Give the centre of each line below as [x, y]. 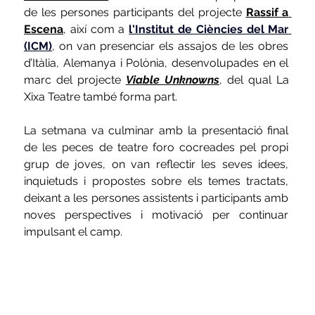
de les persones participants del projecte [135, 13]
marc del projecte [72, 80]
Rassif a [267, 13]
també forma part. [130, 97]
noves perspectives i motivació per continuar [156, 215]
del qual [251, 80]
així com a [99, 30]
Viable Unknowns [172, 80]
